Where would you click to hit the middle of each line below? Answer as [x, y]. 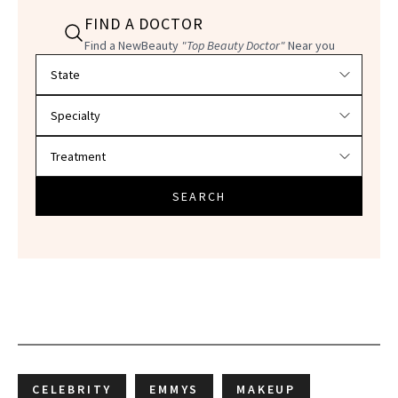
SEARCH [199, 196]
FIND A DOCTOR [144, 23]
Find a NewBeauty [133, 45]
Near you [310, 45]
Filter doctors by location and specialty [153, 64]
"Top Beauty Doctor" [233, 45]
